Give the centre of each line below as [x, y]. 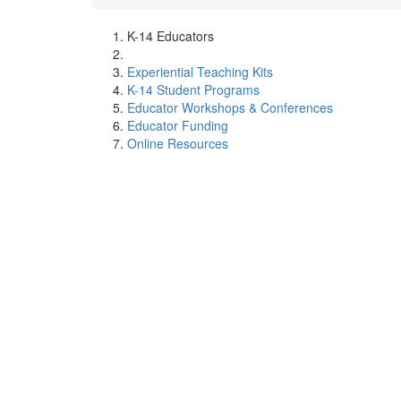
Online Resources [178, 143]
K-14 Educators [171, 36]
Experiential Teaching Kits [200, 72]
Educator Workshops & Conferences [230, 107]
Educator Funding [178, 125]
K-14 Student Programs [193, 90]
